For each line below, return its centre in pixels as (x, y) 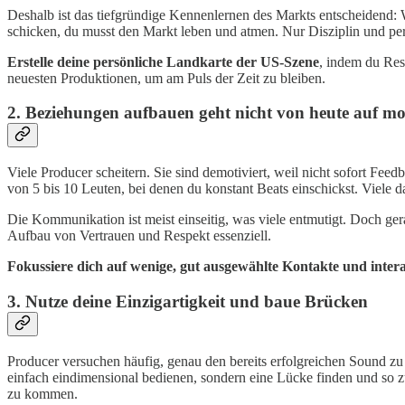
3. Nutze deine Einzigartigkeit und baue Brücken (188, 301)
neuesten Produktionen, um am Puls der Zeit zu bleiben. (166, 78)
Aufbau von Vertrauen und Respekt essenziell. (139, 236)
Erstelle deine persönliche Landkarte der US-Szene (163, 61)
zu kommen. (42, 393)
